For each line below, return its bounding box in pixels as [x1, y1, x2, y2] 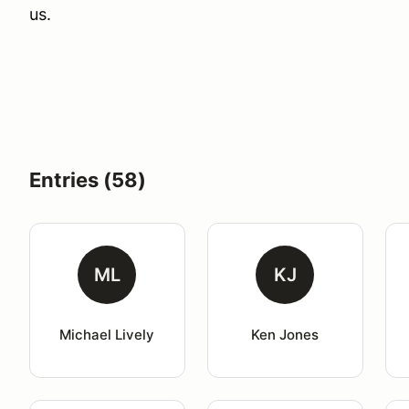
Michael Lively [59, 326, 155, 343]
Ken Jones [251, 326, 320, 343]
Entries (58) [29, 168, 146, 192]
